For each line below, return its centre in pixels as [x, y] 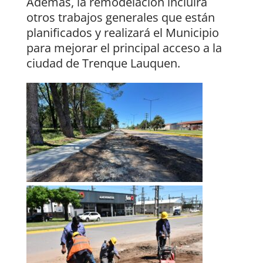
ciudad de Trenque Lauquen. [103, 63]
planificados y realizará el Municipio [122, 33]
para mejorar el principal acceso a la [124, 48]
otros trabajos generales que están [120, 18]
